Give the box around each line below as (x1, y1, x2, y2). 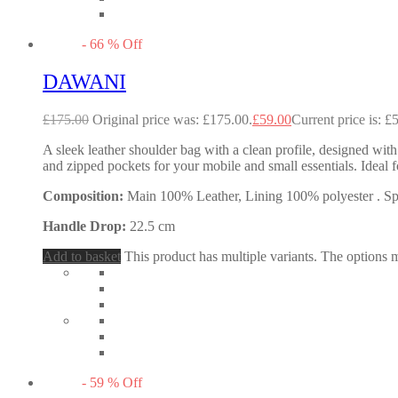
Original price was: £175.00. (92, 111, 252, 127)
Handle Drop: (43, 218, 130, 234)
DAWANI (43, 69, 126, 93)
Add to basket (43, 248, 121, 264)
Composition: (43, 187, 127, 203)
